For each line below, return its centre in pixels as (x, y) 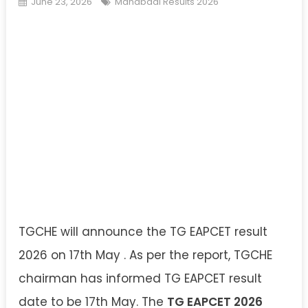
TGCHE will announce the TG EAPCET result (143, 232)
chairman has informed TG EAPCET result (140, 278)
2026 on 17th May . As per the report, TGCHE (145, 255)
